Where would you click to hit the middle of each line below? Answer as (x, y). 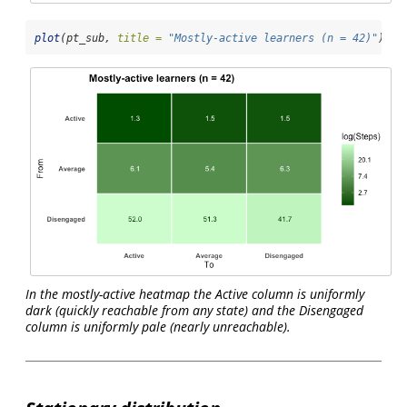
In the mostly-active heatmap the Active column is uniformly (195, 294)
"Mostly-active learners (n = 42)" (273, 39)
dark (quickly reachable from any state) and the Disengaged (194, 311)
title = (139, 39)
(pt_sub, (89, 39)
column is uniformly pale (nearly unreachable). (158, 327)
